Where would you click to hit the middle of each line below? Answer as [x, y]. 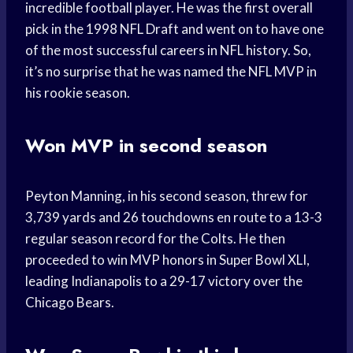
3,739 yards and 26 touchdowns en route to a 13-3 [174, 217]
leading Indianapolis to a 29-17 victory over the [164, 281]
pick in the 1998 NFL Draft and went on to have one [175, 29]
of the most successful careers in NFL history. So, [168, 50]
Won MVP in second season [146, 146]
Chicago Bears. [70, 303]
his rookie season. [78, 93]
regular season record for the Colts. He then [155, 239]
